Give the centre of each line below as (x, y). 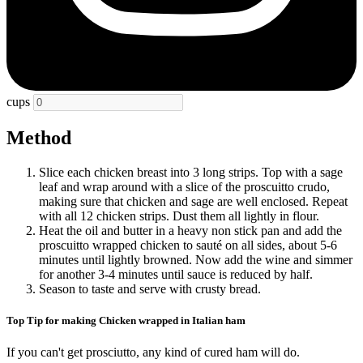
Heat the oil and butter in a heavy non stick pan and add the (190, 230)
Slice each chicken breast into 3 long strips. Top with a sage (191, 172)
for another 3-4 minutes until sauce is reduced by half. (176, 274)
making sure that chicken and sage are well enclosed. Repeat (193, 201)
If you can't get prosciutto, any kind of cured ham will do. (153, 352)
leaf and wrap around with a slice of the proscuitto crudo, (184, 186)
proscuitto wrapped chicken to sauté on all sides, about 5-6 (188, 245)
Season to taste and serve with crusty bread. (150, 288)
